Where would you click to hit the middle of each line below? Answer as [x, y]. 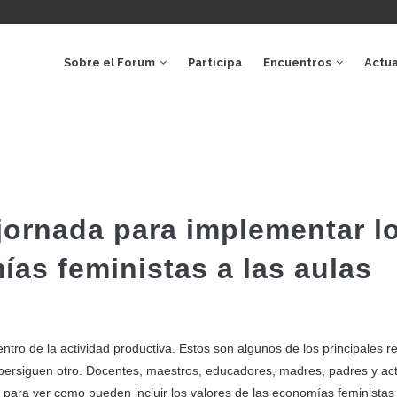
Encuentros [299, 62]
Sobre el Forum [111, 62]
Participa [215, 62]
